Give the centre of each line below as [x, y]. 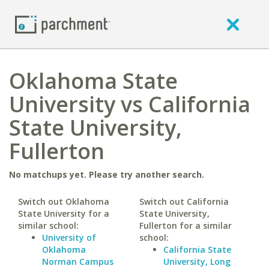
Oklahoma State [93, 81]
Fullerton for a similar [185, 225]
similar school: [48, 225]
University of [69, 237]
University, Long [197, 261]
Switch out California [184, 201]
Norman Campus [78, 261]
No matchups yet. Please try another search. [107, 174]
